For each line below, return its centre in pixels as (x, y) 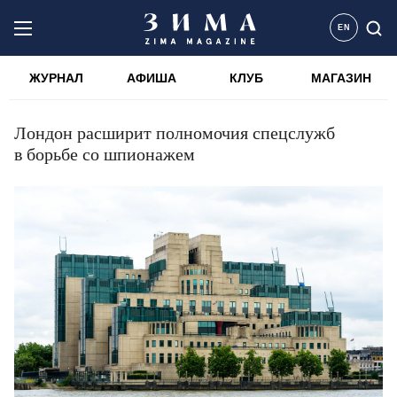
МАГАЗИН (341, 78)
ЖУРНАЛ (56, 78)
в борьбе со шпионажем (105, 154)
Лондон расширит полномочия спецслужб (175, 133)
